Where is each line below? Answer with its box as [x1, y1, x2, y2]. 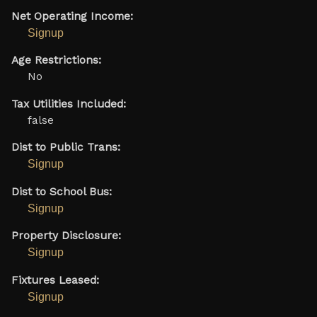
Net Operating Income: [11, 9, 133, 23]
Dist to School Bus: [11, 185, 112, 198]
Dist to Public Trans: [11, 141, 120, 154]
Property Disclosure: [11, 229, 121, 243]
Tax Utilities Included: [11, 97, 126, 110]
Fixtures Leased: [11, 273, 99, 287]
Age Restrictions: [11, 54, 101, 67]
